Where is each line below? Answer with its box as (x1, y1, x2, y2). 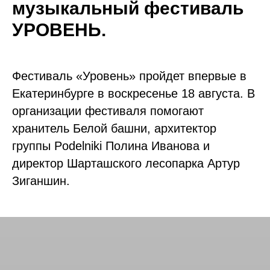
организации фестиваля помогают (12, 104, 204, 118)
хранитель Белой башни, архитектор (12, 122, 216, 135)
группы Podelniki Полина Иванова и (12, 139, 210, 152)
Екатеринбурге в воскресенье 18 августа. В (12, 87, 255, 100)
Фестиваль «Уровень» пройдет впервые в (12, 69, 246, 83)
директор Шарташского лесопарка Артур (12, 157, 240, 170)
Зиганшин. (12, 174, 70, 187)
